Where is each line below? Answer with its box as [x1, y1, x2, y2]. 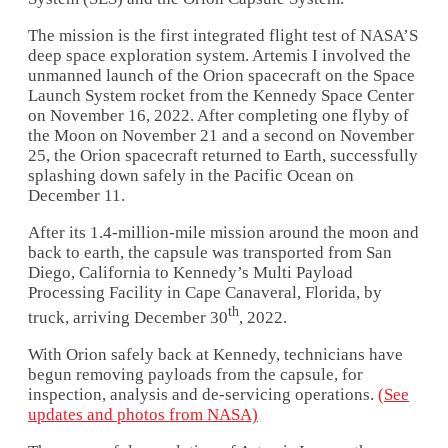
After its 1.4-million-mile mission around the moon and [28, 223, 419, 242]
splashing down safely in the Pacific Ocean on [28, 166, 354, 185]
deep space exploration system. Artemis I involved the [28, 46, 411, 65]
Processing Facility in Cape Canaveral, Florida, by [28, 283, 382, 302]
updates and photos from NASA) [28, 404, 258, 424]
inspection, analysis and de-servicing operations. [28, 384, 378, 404]
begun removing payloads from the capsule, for [28, 364, 363, 384]
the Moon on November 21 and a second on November [28, 126, 414, 145]
